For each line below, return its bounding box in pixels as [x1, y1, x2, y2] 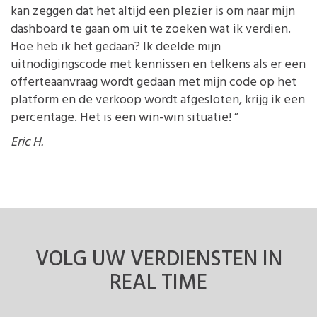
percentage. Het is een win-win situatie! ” [11, 108, 238, 126]
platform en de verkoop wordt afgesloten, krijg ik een [11, 91, 305, 108]
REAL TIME [110, 268, 207, 297]
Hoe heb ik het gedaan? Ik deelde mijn [11, 38, 221, 55]
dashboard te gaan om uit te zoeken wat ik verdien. [11, 20, 291, 38]
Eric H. [11, 133, 43, 151]
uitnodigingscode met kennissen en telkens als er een [11, 55, 306, 73]
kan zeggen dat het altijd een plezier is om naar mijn [11, 2, 295, 20]
